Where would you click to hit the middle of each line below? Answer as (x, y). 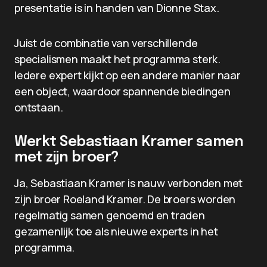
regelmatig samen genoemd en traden (110, 215)
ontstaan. (39, 107)
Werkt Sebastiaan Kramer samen (129, 142)
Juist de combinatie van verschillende (106, 43)
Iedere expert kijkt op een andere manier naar (128, 75)
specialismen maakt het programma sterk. (117, 59)
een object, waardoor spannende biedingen (122, 91)
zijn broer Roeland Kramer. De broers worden (125, 199)
